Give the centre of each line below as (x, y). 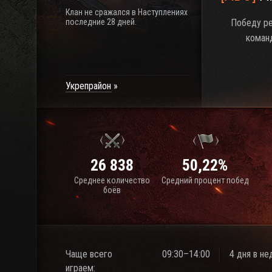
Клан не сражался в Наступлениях (127, 12)
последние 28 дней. (101, 22)
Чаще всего (89, 254)
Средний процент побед (205, 180)
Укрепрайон (88, 86)
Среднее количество (112, 180)
